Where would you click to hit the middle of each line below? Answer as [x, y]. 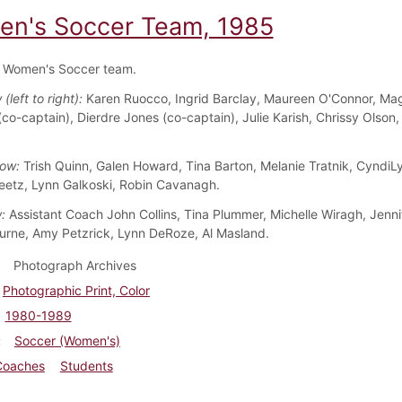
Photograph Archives [74, 265]
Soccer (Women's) [67, 340]
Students [86, 365]
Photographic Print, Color [76, 290]
